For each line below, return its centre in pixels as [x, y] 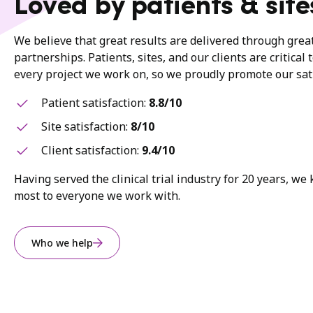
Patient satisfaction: [95, 103]
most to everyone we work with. [97, 196]
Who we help [62, 243]
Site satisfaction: [86, 127]
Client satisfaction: [92, 151]
